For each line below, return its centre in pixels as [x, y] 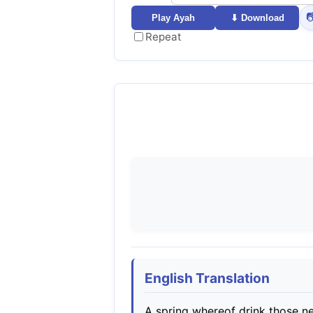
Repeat [163, 37]
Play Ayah [173, 17]
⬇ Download [257, 17]
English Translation [207, 278]
